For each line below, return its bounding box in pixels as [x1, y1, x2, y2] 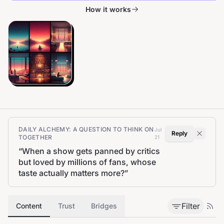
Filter [181, 201, 200, 211]
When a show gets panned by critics [22, 146, 160, 156]
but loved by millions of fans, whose [18, 157, 156, 167]
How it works [85, 5, 131, 13]
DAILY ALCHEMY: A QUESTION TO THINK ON [18, 125, 154, 133]
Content [16, 201, 42, 210]
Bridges [91, 201, 117, 210]
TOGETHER [18, 133, 52, 141]
